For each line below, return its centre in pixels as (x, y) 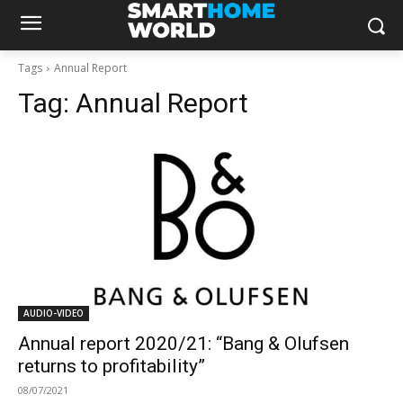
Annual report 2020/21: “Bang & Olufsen (184, 344)
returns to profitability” (112, 366)
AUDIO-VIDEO (54, 313)
